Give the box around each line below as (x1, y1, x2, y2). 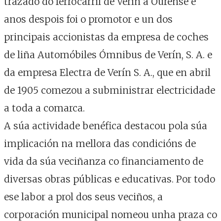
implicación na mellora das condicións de (4, 138, 196, 149)
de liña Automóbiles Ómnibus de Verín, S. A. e (4, 49, 212, 61)
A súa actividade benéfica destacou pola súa (4, 120, 207, 132)
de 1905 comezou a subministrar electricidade (4, 84, 215, 96)
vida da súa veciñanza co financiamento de (4, 155, 203, 167)
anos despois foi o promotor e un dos (4, 13, 173, 25)
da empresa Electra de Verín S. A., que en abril (4, 67, 211, 78)
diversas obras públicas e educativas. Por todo (4, 173, 215, 185)
